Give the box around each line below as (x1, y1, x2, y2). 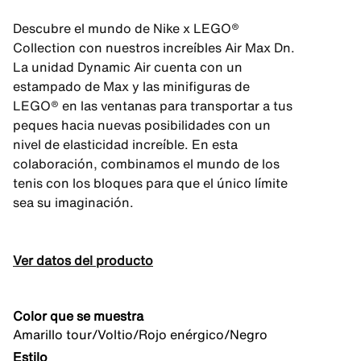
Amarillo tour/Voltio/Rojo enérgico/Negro (13, 325, 268, 344)
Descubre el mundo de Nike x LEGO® (13, 19, 239, 38)
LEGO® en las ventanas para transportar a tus (13, 96, 293, 115)
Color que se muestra (13, 306, 143, 326)
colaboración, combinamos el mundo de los (13, 154, 280, 173)
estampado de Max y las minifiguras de (13, 77, 250, 96)
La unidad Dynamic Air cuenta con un (13, 57, 243, 77)
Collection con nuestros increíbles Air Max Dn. (13, 38, 295, 57)
